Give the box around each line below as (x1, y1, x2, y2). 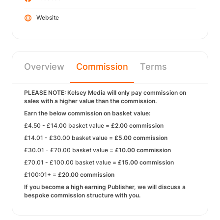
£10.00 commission (115, 146, 171, 154)
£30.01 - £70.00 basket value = (24, 146, 115, 154)
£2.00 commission (111, 122, 164, 129)
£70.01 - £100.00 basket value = (24, 159, 118, 166)
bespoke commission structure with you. (24, 192, 140, 199)
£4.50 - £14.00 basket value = (24, 122, 111, 129)
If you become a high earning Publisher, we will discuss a (24, 183, 186, 191)
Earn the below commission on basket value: (24, 110, 150, 117)
